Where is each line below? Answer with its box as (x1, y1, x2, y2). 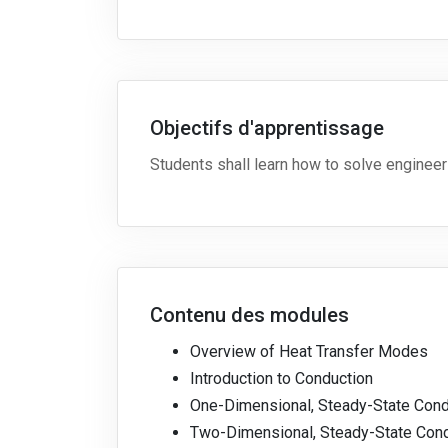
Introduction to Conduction (190, 369, 373, 389)
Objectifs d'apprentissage (150, 116, 384, 141)
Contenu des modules (150, 303, 349, 328)
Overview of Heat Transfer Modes (190, 342, 428, 362)
